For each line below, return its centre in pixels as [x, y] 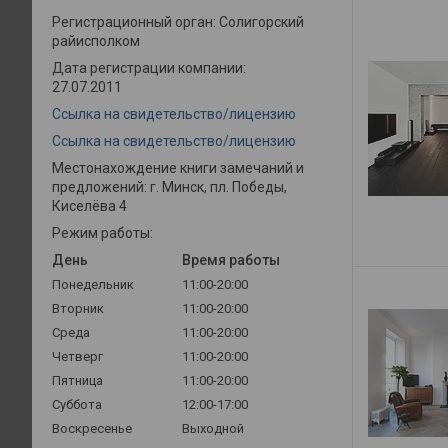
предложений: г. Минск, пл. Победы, [169, 187]
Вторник [78, 308]
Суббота [77, 404]
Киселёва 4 [89, 206]
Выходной [213, 428]
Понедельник [93, 284]
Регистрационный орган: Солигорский [178, 22]
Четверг [77, 356]
